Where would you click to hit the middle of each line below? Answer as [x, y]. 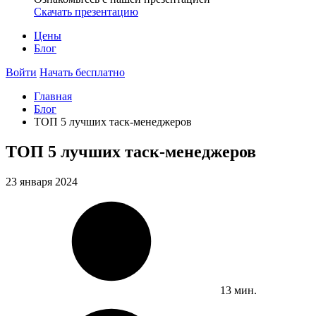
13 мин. [238, 290]
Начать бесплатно [82, 72]
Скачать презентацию [86, 12]
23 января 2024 [42, 181]
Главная [53, 96]
